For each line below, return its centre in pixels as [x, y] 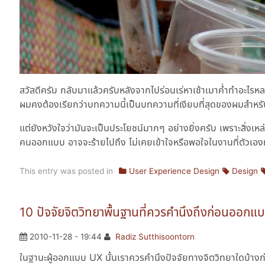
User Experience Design [174, 171]
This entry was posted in [66, 171]
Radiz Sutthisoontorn [155, 236]
